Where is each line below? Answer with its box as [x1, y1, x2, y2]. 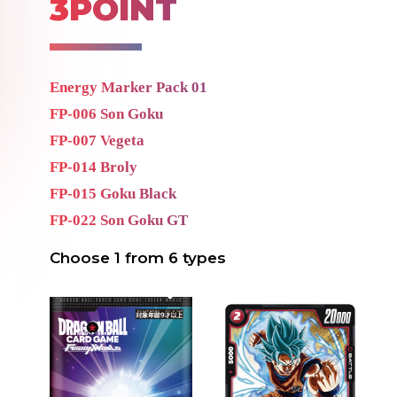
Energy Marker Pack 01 [50, 79, 207, 97]
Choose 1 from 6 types [50, 249, 226, 268]
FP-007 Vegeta [50, 132, 144, 150]
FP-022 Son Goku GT [50, 212, 188, 230]
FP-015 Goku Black [50, 185, 176, 203]
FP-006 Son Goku [50, 105, 163, 123]
